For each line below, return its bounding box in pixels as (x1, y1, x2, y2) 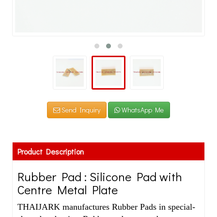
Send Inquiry (60, 105, 100, 114)
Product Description (17, 146, 84, 156)
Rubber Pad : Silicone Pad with (17, 169, 182, 185)
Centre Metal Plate (17, 182, 118, 198)
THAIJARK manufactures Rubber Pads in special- (17, 202, 195, 212)
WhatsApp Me (120, 105, 164, 114)
